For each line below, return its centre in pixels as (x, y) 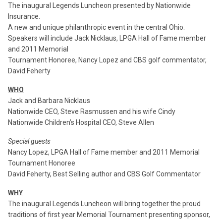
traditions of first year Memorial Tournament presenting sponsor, (109, 215)
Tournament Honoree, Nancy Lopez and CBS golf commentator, (107, 60)
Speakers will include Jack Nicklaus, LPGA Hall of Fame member (107, 38)
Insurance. (24, 16)
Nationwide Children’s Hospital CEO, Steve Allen (81, 122)
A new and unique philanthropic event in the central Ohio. (96, 27)
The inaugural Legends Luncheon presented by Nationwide (99, 5)
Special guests (29, 141)
